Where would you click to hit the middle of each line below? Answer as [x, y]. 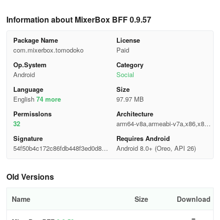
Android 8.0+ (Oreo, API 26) [156, 148]
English [25, 99]
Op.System [30, 65]
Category [130, 65]
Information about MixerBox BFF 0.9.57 [79, 19]
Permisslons [32, 114]
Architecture [135, 114]
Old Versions [30, 177]
